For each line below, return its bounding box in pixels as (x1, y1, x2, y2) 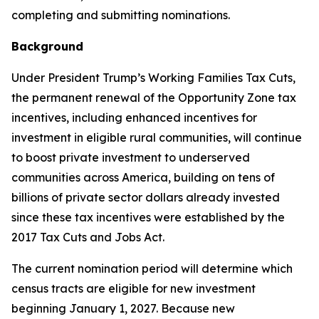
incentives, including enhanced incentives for (11, 110, 257, 125)
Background (11, 39, 83, 53)
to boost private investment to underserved (11, 150, 250, 164)
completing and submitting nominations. (11, 8, 230, 22)
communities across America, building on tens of (11, 170, 275, 184)
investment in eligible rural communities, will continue (11, 130, 302, 145)
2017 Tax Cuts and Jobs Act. (11, 230, 164, 244)
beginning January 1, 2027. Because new (11, 301, 235, 315)
